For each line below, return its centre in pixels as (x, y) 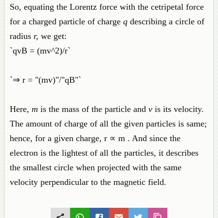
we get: (53, 36)
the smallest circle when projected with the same (96, 167)
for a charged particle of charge (66, 21)
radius (22, 36)
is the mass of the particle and (93, 109)
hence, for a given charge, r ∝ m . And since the (95, 138)
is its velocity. (178, 109)
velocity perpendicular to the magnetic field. (88, 182)
